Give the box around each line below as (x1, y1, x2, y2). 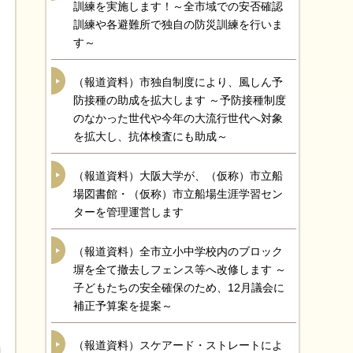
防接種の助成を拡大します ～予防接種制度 (73, 94, 286, 106)
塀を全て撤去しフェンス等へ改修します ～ (73, 263, 286, 276)
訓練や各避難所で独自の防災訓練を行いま (73, 18, 283, 31)
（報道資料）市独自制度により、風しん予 (73, 76, 283, 88)
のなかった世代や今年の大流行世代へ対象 (73, 112, 283, 124)
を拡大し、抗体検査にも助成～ (73, 130, 228, 143)
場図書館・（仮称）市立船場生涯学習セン (73, 188, 283, 200)
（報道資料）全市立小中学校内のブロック (73, 245, 283, 258)
